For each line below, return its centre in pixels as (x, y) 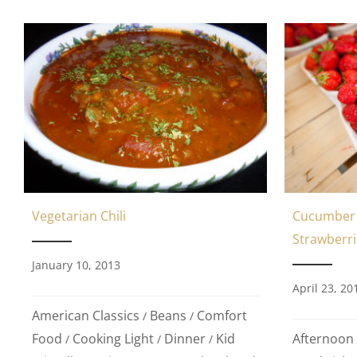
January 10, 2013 (76, 265)
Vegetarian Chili (79, 216)
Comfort (222, 316)
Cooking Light (113, 339)
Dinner (185, 339)
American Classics (86, 316)
